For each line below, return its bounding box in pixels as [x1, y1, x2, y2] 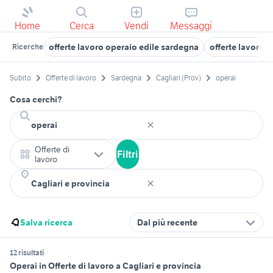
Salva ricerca [20, 217, 73, 229]
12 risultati [10, 248, 44, 258]
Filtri [117, 148, 138, 161]
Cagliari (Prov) [156, 73, 201, 83]
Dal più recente [137, 217, 197, 229]
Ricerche [12, 42, 43, 51]
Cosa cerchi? [10, 94, 62, 105]
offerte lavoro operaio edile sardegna [49, 41, 199, 52]
